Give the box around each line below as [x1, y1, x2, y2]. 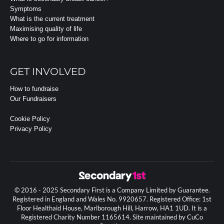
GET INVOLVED [10, 65, 86, 77]
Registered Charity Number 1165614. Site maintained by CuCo [21, 213, 203, 221]
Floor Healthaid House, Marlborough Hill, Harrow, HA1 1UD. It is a [17, 204, 207, 212]
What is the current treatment [10, 15, 94, 22]
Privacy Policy [10, 125, 52, 132]
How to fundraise [10, 85, 58, 92]
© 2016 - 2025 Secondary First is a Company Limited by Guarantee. [14, 186, 210, 194]
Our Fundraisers [10, 95, 56, 102]
